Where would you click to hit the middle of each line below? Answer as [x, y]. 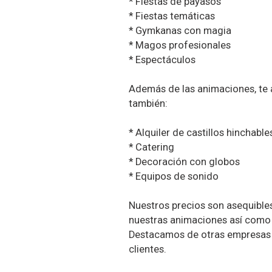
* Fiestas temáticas [172, 16]
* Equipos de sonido [173, 177]
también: [148, 104]
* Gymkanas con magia [180, 31]
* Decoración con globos [184, 162]
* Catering [151, 148]
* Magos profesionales [179, 46]
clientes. [147, 250]
